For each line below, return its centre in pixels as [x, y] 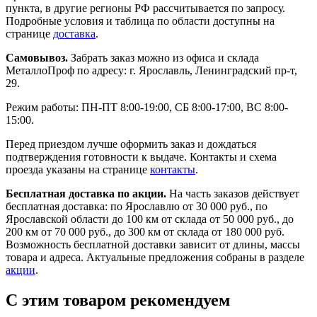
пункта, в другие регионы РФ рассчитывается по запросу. [145, 8]
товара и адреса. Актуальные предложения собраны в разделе [155, 258]
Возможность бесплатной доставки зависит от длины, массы [153, 245]
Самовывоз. [37, 58]
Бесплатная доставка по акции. [86, 194]
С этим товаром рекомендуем [118, 300]
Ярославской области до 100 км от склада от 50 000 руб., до [150, 219]
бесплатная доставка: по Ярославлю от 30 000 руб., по [137, 207]
